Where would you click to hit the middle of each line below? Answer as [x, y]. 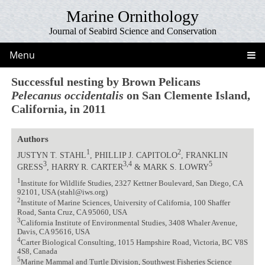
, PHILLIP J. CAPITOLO [133, 155]
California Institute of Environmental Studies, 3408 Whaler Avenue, [129, 223]
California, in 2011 [59, 109]
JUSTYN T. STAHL [51, 155]
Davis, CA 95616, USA [53, 232]
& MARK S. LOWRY [170, 167]
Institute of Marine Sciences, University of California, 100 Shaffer [125, 203]
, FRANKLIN [204, 155]
